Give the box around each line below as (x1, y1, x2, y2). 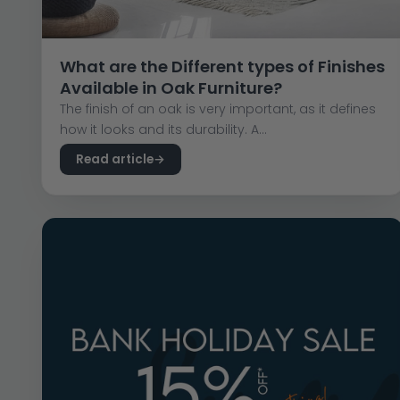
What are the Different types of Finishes (59, 55, 385, 79)
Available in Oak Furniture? (59, 77, 282, 100)
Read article (75, 151, 154, 169)
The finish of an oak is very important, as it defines (59, 100, 376, 119)
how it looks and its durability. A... (59, 121, 267, 139)
